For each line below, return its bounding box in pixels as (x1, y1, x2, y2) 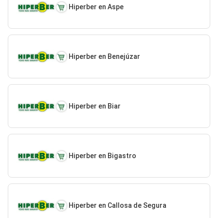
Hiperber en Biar (68, 102, 121, 110)
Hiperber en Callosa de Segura (68, 201, 166, 209)
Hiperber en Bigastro (68, 151, 136, 160)
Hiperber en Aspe (68, 2, 124, 11)
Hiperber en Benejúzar (68, 52, 140, 60)
